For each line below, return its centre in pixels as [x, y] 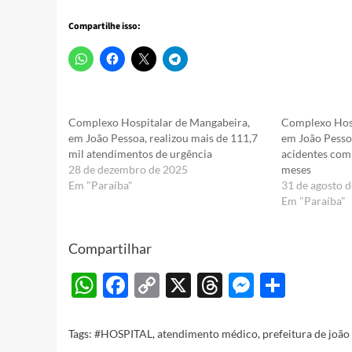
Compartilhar [110, 249]
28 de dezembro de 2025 [128, 170]
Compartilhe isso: [104, 27]
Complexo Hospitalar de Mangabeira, [159, 123]
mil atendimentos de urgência [140, 154]
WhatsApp [156, 284]
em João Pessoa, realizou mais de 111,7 [163, 138]
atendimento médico [207, 333]
